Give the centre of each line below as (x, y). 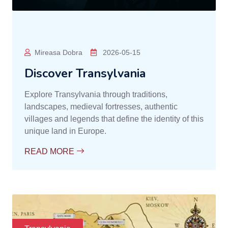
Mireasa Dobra (59, 52)
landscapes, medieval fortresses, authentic (101, 106)
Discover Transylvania (85, 73)
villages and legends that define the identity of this (114, 119)
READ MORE (50, 151)
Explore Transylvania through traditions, (96, 94)
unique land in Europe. (65, 131)
